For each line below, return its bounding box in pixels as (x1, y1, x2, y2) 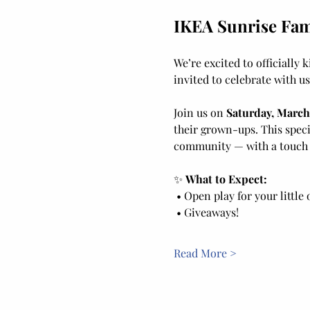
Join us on (173, 105, 226, 120)
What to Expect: (185, 172, 267, 187)
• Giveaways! (176, 205, 241, 220)
